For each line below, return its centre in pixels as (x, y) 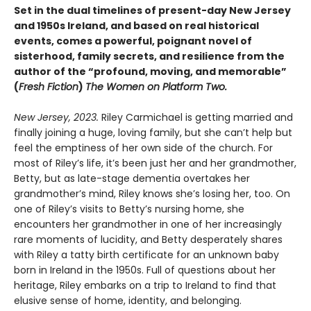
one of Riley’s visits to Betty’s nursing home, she (129, 209)
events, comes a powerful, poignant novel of (133, 41)
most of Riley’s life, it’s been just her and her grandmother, (155, 163)
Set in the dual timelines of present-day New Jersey (152, 10)
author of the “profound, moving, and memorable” (150, 72)
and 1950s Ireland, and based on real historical (136, 26)
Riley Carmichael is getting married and (197, 117)
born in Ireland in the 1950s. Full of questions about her (145, 270)
